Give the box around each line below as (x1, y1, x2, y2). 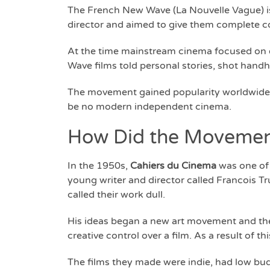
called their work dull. (67, 189, 168, 201)
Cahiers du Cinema (130, 160, 216, 172)
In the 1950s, (67, 160, 130, 172)
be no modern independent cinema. (67, 101, 231, 113)
